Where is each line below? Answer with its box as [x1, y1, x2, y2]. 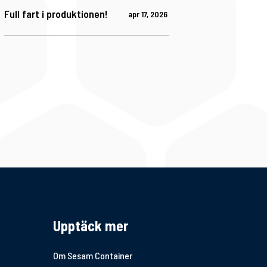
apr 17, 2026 [128, 9, 167, 20]
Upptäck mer [53, 217, 129, 235]
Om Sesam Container [53, 250, 133, 262]
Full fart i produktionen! [4, 7, 108, 21]
